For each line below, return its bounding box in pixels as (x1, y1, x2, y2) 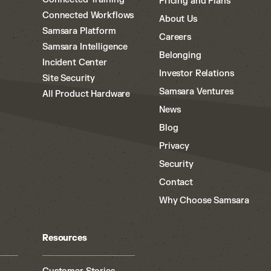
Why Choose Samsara (159, 195, 249, 206)
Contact (159, 177, 194, 188)
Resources (42, 233, 87, 243)
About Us (159, 14, 197, 24)
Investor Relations (159, 68, 234, 79)
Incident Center (42, 57, 107, 68)
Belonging (159, 50, 201, 60)
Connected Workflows (42, 10, 134, 21)
